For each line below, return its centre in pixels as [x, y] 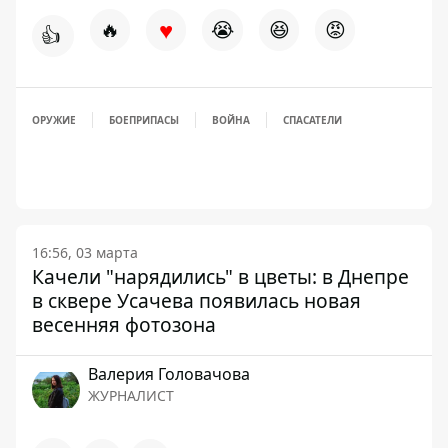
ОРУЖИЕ [54, 120]
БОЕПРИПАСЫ [144, 120]
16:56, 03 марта [85, 252]
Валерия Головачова [169, 374]
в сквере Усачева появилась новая [196, 300]
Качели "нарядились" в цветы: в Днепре [220, 276]
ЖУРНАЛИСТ [131, 395]
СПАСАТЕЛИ [312, 120]
